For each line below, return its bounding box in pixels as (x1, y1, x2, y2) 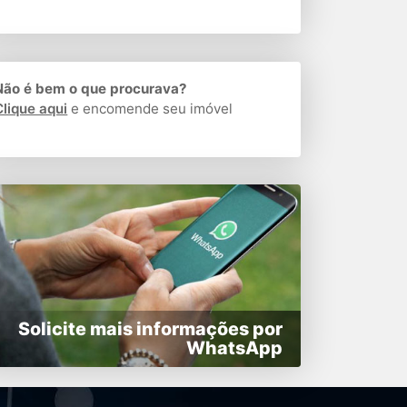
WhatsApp (185, 336, 283, 359)
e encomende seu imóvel (67, 99, 233, 117)
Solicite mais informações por (17, 317, 283, 340)
